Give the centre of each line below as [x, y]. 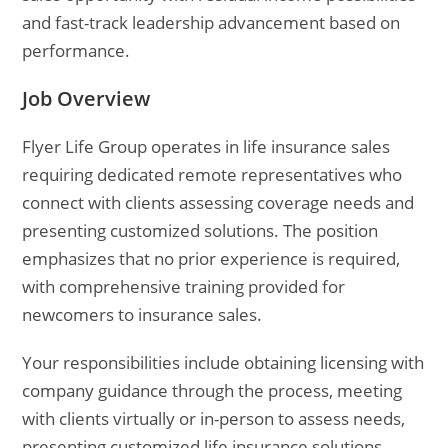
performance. [76, 50]
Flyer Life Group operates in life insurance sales [206, 146]
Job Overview [86, 98]
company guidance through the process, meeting [212, 390]
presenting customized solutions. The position [200, 230]
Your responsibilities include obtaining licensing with [223, 362]
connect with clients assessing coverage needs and [218, 202]
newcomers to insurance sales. [142, 314]
